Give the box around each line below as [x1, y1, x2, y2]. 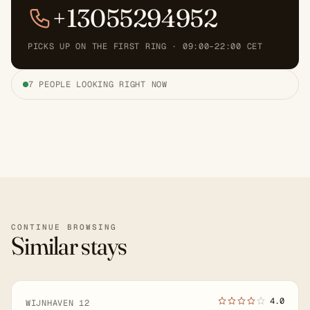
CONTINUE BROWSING [11, 221, 117, 232]
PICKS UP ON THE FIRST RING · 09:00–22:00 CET [28, 40, 263, 52]
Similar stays [11, 230, 127, 261]
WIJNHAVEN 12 [26, 297, 90, 309]
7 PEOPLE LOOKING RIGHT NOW [28, 78, 167, 90]
